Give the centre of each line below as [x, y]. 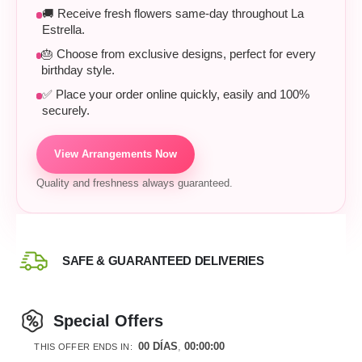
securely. [66, 111]
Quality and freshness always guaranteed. [135, 184]
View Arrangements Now [116, 154]
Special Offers [108, 321]
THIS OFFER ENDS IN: [83, 346]
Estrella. [64, 30]
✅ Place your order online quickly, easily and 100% [176, 95]
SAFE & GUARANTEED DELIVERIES [163, 261]
